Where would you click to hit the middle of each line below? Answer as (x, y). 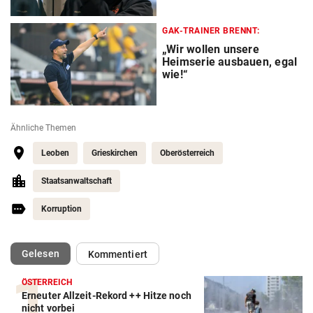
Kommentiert (117, 255)
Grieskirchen (115, 153)
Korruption (61, 209)
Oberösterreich (187, 153)
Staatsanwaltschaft (77, 181)
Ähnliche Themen (43, 128)
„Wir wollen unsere (211, 50)
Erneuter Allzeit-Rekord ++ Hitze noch (107, 296)
